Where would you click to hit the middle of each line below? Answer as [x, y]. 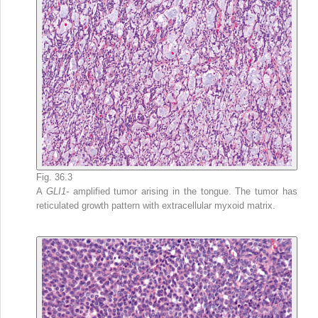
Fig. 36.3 [54, 177]
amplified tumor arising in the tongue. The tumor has [185, 191]
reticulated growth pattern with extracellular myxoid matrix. [156, 205]
